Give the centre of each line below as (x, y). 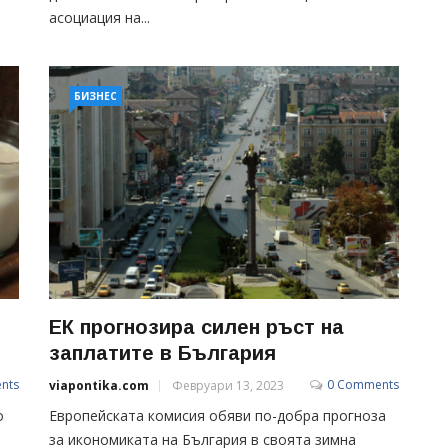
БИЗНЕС (95, 96)
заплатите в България (162, 352)
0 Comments (363, 384)
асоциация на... (99, 17)
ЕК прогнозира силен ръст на (196, 326)
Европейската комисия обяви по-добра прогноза (217, 415)
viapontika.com (99, 385)
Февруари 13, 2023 (228, 385)
